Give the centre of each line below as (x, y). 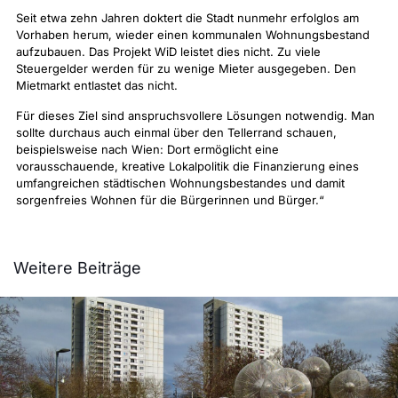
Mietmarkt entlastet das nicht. (97, 85)
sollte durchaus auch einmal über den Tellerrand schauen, (176, 132)
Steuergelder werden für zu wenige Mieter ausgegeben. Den (186, 68)
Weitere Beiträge (77, 268)
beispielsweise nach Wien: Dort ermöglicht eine (147, 149)
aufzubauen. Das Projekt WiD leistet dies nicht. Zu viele (168, 52)
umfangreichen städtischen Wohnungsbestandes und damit (180, 183)
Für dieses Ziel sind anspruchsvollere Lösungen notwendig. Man (195, 115)
